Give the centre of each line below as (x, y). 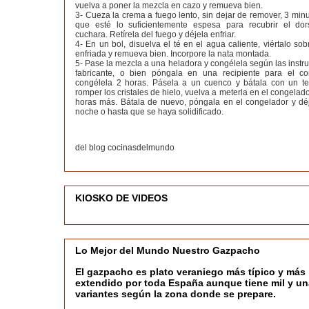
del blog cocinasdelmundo (125, 148)
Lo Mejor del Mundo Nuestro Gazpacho (168, 250)
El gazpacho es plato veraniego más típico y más (190, 271)
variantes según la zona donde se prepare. (176, 293)
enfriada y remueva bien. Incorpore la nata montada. (173, 54)
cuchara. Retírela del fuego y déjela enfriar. (156, 35)
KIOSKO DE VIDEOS (121, 198)
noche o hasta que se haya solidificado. (149, 112)
